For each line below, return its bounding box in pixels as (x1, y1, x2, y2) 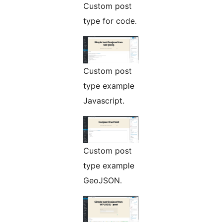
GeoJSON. (83, 175, 122, 185)
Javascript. (83, 95, 124, 106)
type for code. (83, 15, 137, 26)
